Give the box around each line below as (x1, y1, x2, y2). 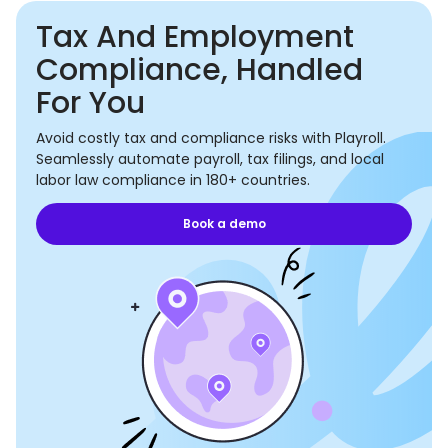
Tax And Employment (36, 16, 354, 58)
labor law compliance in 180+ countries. (36, 170, 310, 190)
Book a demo (182, 215, 266, 232)
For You (36, 82, 145, 124)
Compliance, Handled (36, 49, 363, 91)
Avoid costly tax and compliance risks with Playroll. (36, 128, 386, 148)
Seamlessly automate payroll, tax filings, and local (36, 149, 384, 169)
